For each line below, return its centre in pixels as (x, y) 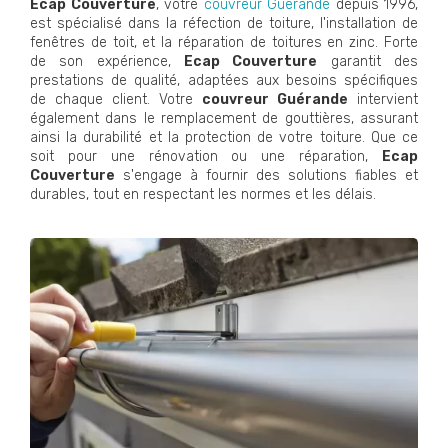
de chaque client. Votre (116, 99)
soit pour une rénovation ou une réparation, (206, 156)
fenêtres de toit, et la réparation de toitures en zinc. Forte (224, 42)
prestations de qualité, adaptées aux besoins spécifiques (224, 80)
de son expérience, (107, 61)
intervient (383, 99)
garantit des (368, 61)
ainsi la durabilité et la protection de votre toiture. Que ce (224, 137)
